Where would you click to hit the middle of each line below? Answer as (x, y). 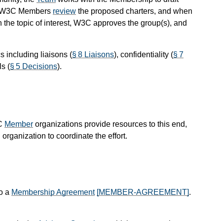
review (64, 11)
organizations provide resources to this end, (110, 124)
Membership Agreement (53, 192)
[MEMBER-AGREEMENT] (143, 192)
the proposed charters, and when (134, 11)
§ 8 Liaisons (93, 54)
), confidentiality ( (144, 54)
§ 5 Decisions (34, 66)
